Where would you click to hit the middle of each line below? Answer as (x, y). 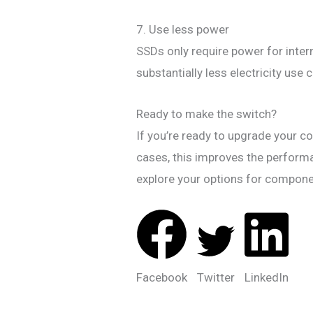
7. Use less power (183, 30)
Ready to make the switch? (207, 114)
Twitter (216, 277)
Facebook (162, 277)
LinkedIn (267, 277)
